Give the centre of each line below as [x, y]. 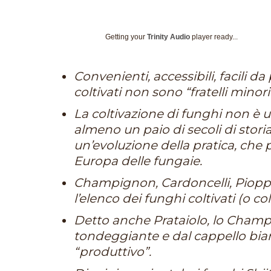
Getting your [126, 37]
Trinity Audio [168, 37]
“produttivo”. [113, 251]
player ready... [214, 37]
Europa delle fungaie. [138, 161]
